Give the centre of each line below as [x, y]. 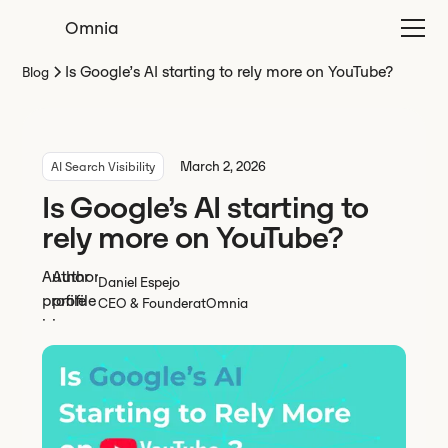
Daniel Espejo [139, 282]
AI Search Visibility [103, 166]
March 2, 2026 [223, 166]
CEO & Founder [146, 303]
